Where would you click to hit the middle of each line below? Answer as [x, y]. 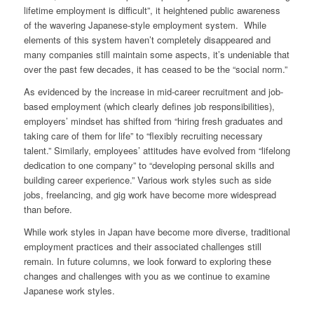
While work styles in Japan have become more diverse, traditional [157, 232]
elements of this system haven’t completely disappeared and [147, 40]
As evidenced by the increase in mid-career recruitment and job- [153, 92]
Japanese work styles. [69, 291]
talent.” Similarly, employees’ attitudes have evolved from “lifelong [157, 151]
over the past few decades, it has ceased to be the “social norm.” [155, 69]
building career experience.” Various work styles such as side [147, 180]
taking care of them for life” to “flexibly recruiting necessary [143, 136]
